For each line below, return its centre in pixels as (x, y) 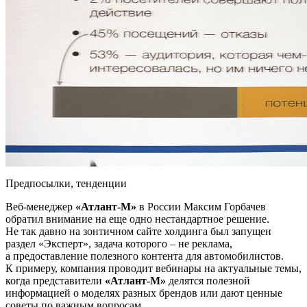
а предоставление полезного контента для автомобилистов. (145, 256)
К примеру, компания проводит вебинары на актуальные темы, (153, 268)
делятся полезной (208, 280)
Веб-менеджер (40, 206)
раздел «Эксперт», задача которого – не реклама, (119, 243)
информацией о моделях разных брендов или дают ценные (144, 293)
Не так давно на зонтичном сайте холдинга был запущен (138, 231)
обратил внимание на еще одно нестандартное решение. (137, 219)
